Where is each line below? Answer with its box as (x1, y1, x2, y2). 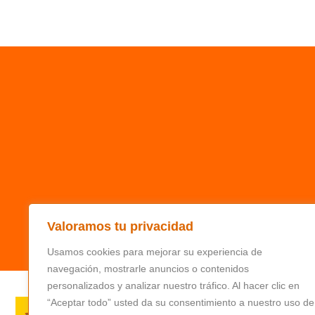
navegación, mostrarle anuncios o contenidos (47, 263, 249, 274)
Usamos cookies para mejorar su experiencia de (47, 246, 262, 257)
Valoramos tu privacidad (47, 219, 193, 233)
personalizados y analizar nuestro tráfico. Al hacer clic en (47, 280, 300, 291)
